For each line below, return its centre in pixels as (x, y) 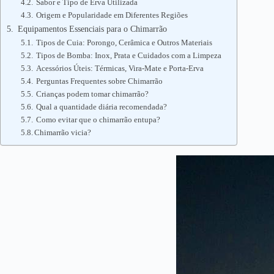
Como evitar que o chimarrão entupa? (98, 120)
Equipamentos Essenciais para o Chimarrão (91, 29)
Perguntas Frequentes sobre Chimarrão (99, 81)
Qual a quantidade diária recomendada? (101, 107)
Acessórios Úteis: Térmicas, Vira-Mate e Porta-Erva (119, 68)
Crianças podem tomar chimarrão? (92, 94)
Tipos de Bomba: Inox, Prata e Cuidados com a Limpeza (128, 55)
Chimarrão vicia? (63, 132)
